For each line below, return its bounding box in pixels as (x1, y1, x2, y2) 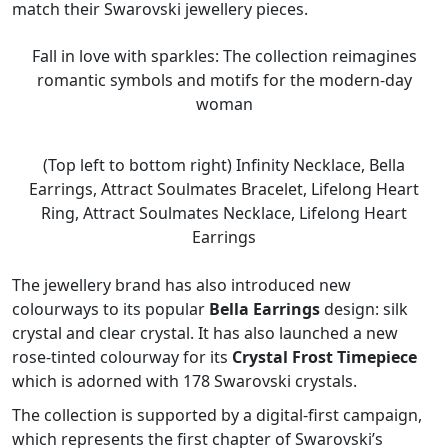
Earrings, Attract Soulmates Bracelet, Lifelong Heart (29, 177, 419, 200)
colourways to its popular (12, 297, 209, 320)
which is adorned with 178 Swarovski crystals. (12, 369, 357, 392)
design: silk (320, 297, 408, 320)
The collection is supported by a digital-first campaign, (12, 403, 422, 426)
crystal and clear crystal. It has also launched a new (12, 321, 398, 344)
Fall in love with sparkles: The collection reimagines (31, 44, 417, 67)
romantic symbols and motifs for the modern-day (36, 68, 412, 91)
